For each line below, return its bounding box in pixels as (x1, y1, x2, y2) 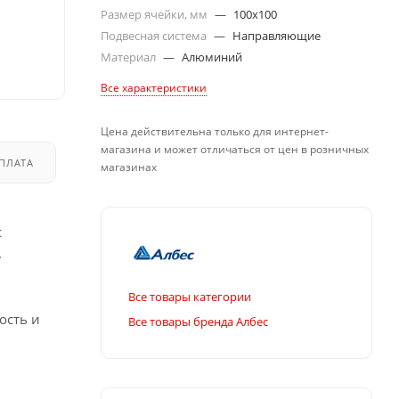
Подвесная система (101, 28, 209, 44)
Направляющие (232, 28, 321, 44)
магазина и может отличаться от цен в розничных (101, 142, 369, 157)
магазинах (101, 159, 157, 175)
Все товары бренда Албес (128, 313, 268, 330)
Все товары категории (128, 288, 251, 305)
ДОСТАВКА (86, 155, 145, 169)
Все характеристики (101, 80, 207, 95)
